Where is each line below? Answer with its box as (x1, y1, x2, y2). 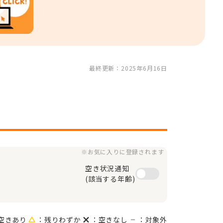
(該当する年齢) (85, 174, 135, 184)
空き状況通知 (85, 163, 129, 173)
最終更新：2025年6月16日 (89, 63, 167, 72)
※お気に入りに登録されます (81, 147, 164, 156)
